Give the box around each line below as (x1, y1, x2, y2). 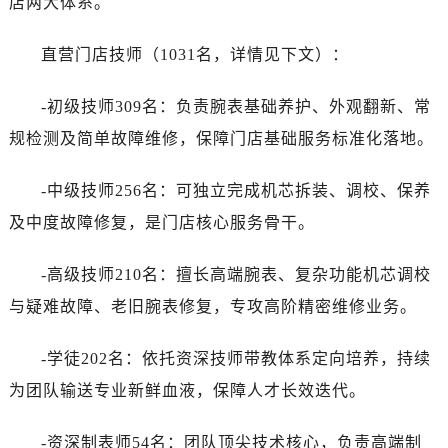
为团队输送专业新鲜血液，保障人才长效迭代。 (8, 381, 366, 399)
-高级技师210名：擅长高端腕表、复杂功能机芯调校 (40, 265, 431, 283)
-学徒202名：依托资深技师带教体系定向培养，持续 (40, 349, 431, 367)
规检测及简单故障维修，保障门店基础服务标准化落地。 (8, 129, 434, 147)
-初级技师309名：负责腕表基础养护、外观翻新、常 (40, 97, 431, 115)
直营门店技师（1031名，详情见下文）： (40, 45, 349, 63)
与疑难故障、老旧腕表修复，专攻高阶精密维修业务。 (8, 297, 417, 315)
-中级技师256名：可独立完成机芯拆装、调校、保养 (40, 181, 431, 199)
